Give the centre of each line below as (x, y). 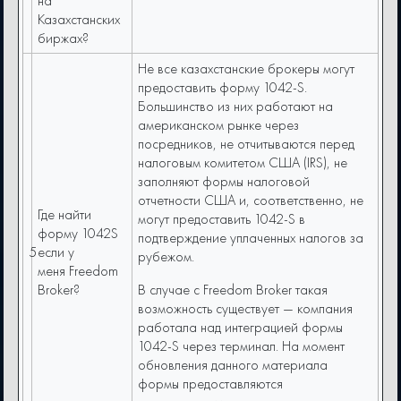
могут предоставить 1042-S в (222, 219)
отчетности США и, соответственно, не (251, 200)
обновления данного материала (233, 365)
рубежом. (166, 257)
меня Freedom (78, 271)
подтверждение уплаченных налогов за (251, 238)
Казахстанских (79, 20)
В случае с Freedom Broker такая (233, 290)
